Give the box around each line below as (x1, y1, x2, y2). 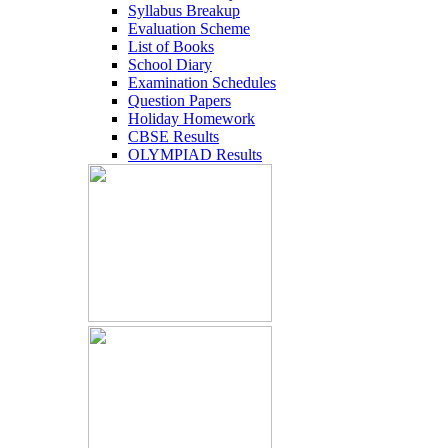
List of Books (128, 38, 214, 55)
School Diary (128, 56, 212, 73)
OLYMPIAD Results (128, 146, 262, 163)
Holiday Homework (128, 110, 255, 127)
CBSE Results (128, 128, 219, 145)
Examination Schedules (128, 74, 276, 91)
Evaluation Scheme (128, 20, 250, 37)
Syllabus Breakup (128, 2, 240, 19)
